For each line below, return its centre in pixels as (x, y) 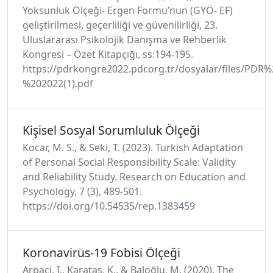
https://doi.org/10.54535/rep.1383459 (109, 206)
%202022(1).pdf (58, 83)
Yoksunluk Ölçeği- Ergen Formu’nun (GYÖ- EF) (128, 10)
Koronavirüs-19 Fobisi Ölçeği (101, 253)
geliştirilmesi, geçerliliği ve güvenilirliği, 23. (120, 25)
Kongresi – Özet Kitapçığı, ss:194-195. (108, 54)
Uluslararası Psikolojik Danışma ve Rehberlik (125, 40)
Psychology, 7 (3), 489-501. (82, 191)
